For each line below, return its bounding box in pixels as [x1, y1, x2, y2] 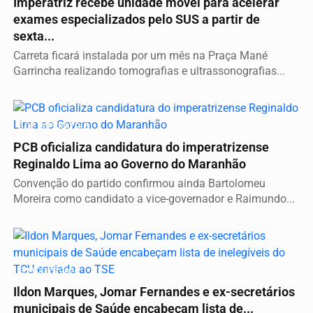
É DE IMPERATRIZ [17, 121, 89, 132]
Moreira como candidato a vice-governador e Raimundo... [13, 192, 295, 206]
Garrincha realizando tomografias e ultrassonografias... [13, 64, 285, 78]
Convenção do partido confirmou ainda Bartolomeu [13, 177, 265, 191]
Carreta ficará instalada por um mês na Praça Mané [13, 49, 268, 63]
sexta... [13, 29, 54, 44]
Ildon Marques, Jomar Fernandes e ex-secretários [13, 285, 295, 300]
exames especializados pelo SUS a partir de [13, 13, 260, 27]
